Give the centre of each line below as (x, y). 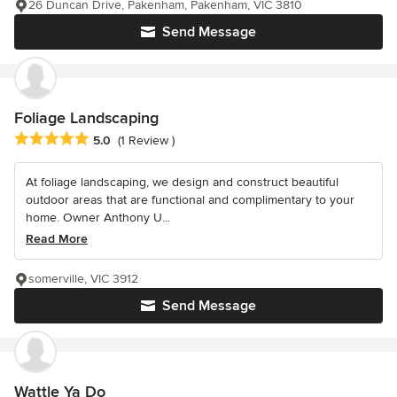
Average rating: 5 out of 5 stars (108, 139)
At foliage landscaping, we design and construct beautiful (182, 182)
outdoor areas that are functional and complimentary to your (190, 199)
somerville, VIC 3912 (83, 278)
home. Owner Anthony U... (98, 217)
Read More (57, 238)
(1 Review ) (146, 140)
